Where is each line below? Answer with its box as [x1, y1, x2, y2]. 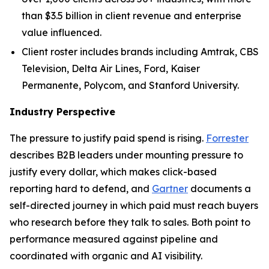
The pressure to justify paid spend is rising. [10, 131, 206, 144]
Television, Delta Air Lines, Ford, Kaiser [22, 62, 200, 74]
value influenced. [22, 26, 101, 39]
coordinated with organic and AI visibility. [10, 249, 202, 262]
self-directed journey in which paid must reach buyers [10, 199, 258, 211]
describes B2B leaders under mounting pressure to [10, 148, 243, 161]
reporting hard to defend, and [10, 182, 152, 195]
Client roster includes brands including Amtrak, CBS [22, 45, 259, 58]
